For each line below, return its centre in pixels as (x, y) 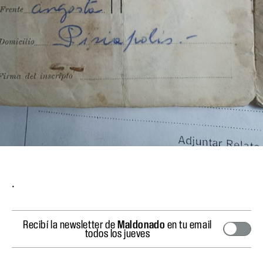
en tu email (188, 224)
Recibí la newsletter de (70, 224)
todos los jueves (117, 233)
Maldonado (141, 224)
